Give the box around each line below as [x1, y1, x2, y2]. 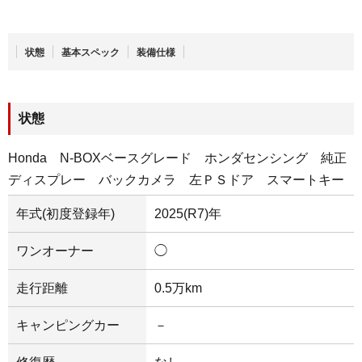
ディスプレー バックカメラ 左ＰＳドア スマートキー [8, 172, 344, 187]
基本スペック [61, 46, 120, 58]
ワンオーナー [16, 243, 94, 258]
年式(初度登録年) [16, 206, 115, 221]
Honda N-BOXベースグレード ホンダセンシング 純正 [8, 150, 347, 165]
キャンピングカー [16, 318, 120, 332]
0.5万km [154, 280, 203, 295]
